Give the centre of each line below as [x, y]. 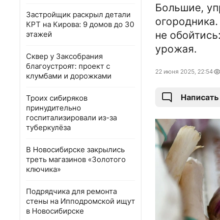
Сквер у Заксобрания [64, 56]
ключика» [43, 169]
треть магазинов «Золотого [76, 159]
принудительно [54, 108]
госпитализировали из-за [71, 118]
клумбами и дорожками [69, 76]
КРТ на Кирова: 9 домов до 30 [80, 24]
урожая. [176, 49]
